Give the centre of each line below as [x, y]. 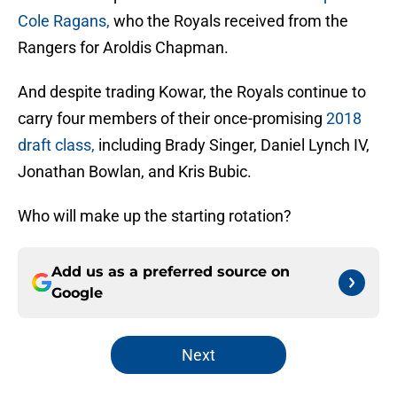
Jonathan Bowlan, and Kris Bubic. [135, 172]
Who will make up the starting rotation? [155, 216]
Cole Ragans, [66, 21]
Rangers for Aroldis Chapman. [123, 48]
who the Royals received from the [231, 21]
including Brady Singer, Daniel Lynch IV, [234, 145]
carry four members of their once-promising [172, 119]
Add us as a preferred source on [171, 272]
